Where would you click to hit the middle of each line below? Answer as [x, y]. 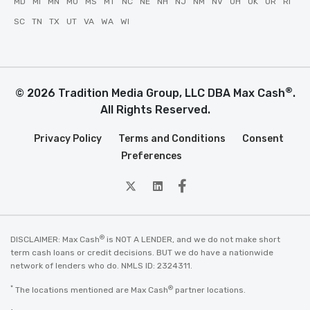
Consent [263, 139]
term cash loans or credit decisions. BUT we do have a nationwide [142, 253]
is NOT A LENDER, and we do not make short [192, 239]
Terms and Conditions [172, 139]
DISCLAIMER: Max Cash [55, 239]
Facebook [209, 185]
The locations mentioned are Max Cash [91, 290]
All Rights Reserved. [155, 110]
